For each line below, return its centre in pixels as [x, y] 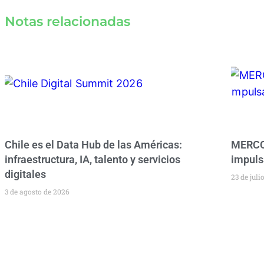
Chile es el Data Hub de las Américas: [93, 145]
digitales [25, 174]
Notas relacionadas [67, 21]
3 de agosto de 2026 [37, 192]
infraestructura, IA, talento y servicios [93, 160]
